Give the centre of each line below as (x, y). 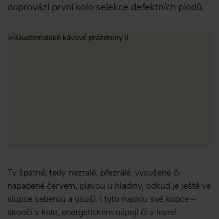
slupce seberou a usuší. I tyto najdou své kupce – (101, 199)
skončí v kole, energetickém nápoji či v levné (92, 212)
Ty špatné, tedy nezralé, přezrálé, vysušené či (94, 173)
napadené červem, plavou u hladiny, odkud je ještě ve (109, 186)
